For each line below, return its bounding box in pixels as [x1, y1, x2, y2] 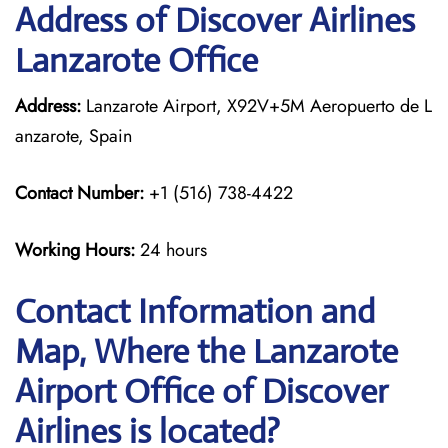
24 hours [140, 237, 207, 263]
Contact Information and [15, 291, 375, 332]
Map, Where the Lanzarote [15, 331, 398, 372]
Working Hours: [15, 237, 140, 263]
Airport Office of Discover [15, 371, 388, 412]
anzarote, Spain [15, 123, 132, 149]
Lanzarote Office [15, 40, 258, 81]
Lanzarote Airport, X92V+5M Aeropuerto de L [81, 93, 432, 119]
